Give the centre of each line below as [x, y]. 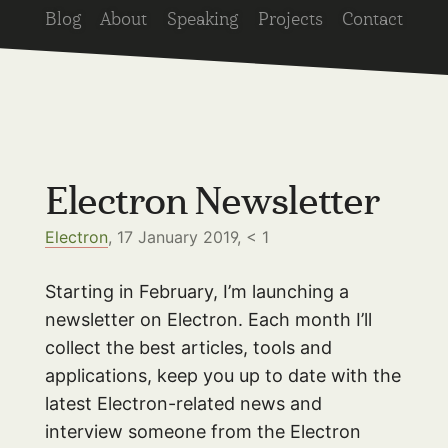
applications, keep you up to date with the [222, 375]
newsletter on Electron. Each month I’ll [208, 319]
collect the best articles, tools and [188, 347]
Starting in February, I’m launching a [196, 291]
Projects [290, 20]
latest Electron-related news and [183, 403]
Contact [373, 20]
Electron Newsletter [211, 203]
